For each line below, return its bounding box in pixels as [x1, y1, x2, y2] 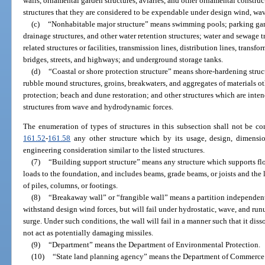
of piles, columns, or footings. [23, 181, 118, 190]
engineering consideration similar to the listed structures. [23, 146, 205, 155]
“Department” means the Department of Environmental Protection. [48, 240, 260, 250]
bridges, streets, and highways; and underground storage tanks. [23, 54, 224, 64]
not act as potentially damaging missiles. [23, 228, 154, 238]
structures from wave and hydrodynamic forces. [23, 102, 174, 111]
